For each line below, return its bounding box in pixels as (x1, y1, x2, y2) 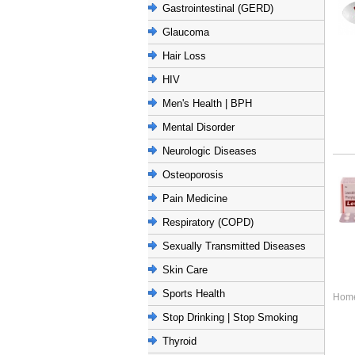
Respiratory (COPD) (162, 216, 254, 228)
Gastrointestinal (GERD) (162, 2, 273, 14)
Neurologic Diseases (162, 145, 257, 157)
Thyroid (162, 335, 197, 347)
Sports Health (162, 288, 225, 300)
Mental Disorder (162, 121, 235, 133)
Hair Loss (162, 50, 206, 62)
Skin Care (162, 264, 208, 276)
